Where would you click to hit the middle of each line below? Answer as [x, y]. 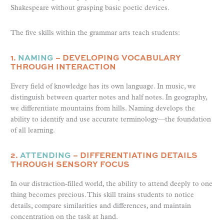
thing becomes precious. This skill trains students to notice [102, 195]
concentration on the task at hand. [64, 217]
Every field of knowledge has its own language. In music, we [103, 87]
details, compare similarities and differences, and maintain [101, 206]
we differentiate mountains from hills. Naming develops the [103, 109]
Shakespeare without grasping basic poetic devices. [90, 8]
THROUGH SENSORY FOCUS [70, 164]
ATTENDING [45, 155]
